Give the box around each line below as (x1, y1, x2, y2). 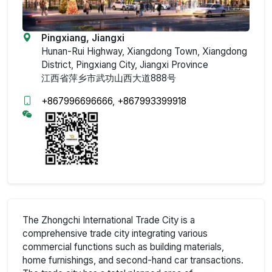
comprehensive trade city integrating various (22, 227, 208, 239)
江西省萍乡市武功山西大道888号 (41, 72, 176, 84)
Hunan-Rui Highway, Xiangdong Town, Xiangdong (41, 45, 247, 57)
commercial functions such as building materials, (22, 240, 224, 253)
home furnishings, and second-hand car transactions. (22, 254, 243, 266)
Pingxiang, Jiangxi (41, 32, 124, 44)
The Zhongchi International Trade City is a (22, 214, 195, 226)
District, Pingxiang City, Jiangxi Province (41, 58, 208, 70)
